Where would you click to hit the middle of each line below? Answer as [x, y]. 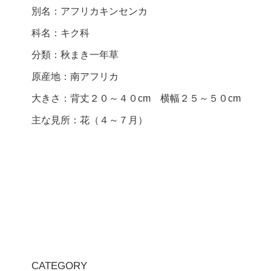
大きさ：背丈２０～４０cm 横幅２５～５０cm [136, 98]
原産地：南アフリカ [75, 76]
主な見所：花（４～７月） [90, 120]
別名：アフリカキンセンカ [90, 11]
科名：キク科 [60, 33]
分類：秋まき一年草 [75, 54]
